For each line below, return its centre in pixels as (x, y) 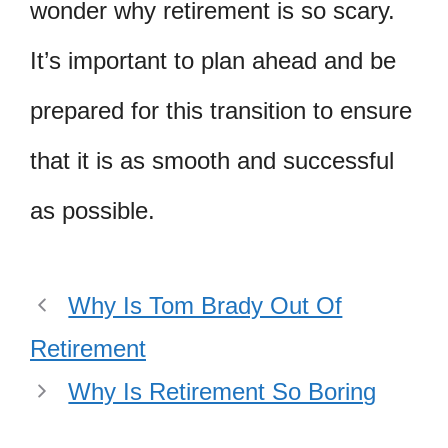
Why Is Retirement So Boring (222, 392)
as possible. (92, 211)
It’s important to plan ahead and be (213, 61)
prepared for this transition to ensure (221, 111)
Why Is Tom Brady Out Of (205, 306)
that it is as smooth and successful (212, 161)
